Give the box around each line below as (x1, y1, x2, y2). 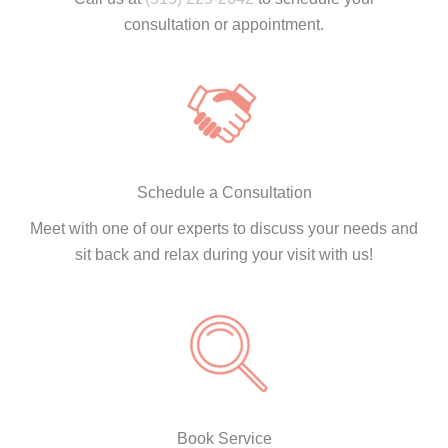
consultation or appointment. (124, 16, 324, 34)
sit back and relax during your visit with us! (75, 246, 373, 264)
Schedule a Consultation (136, 184, 312, 202)
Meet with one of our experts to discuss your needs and (30, 220, 418, 238)
